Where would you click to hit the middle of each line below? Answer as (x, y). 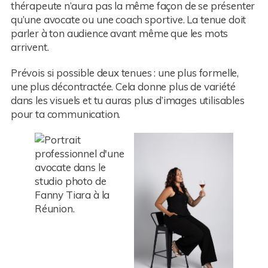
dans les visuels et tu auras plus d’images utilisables (127, 100)
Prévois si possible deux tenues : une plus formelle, (125, 72)
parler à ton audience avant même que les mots (119, 33)
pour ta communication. (66, 114)
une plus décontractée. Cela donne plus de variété (123, 86)
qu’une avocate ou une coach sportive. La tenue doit (128, 19)
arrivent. (30, 47)
